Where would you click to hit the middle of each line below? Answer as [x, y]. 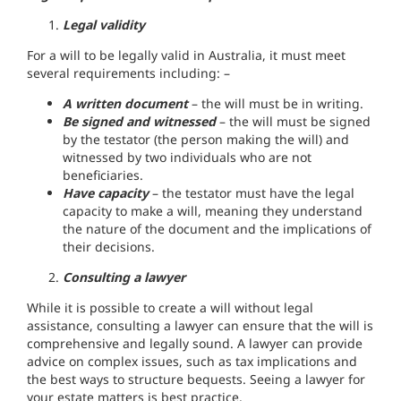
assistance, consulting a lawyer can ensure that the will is [200, 326]
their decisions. [109, 247]
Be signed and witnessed [139, 122]
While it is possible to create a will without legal [170, 308]
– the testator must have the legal [252, 193]
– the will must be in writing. [276, 104]
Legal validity [104, 25]
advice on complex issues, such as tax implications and [192, 362]
